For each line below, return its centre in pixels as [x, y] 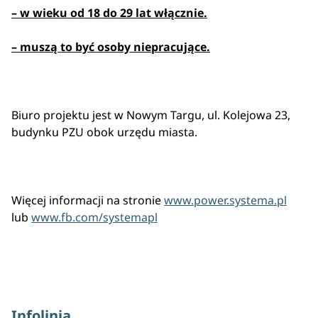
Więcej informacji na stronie [88, 200]
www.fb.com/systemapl [94, 217]
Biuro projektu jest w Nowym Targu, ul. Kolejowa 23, [151, 115]
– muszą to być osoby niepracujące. [111, 47]
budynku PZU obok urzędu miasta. [104, 132]
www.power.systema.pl [225, 200]
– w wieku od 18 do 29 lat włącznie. [109, 13]
